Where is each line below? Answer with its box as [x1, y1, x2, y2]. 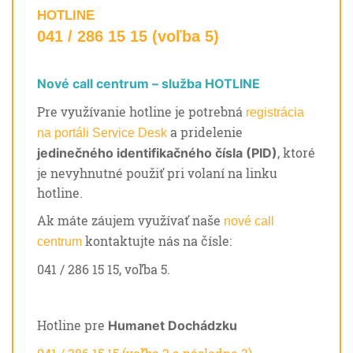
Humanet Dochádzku [108, 318, 240, 334]
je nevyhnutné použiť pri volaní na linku [37, 165, 277, 182]
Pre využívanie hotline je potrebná [37, 103, 246, 121]
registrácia [246, 106, 304, 120]
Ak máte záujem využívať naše [37, 212, 224, 229]
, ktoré [277, 144, 315, 162]
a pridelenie [167, 124, 243, 141]
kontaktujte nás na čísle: [82, 232, 232, 250]
